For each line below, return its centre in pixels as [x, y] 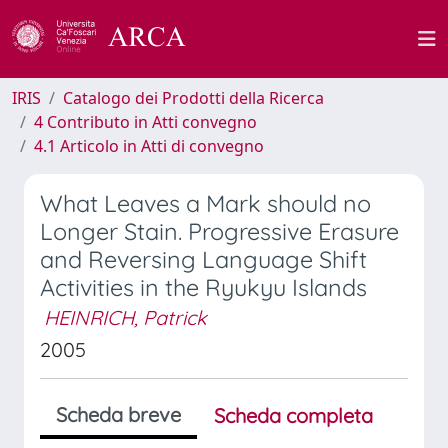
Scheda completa [293, 415]
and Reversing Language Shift [203, 259]
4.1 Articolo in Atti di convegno [149, 146]
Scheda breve [118, 414]
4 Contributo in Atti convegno [145, 122]
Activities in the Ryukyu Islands [203, 287]
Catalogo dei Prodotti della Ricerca [193, 98]
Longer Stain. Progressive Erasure [219, 231]
